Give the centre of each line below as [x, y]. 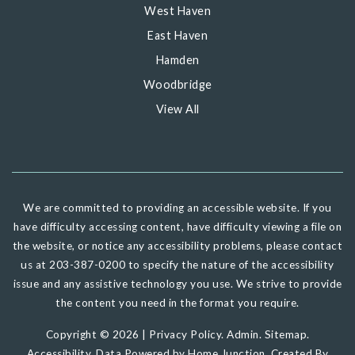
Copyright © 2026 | [97, 334]
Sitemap [285, 334]
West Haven [177, 11]
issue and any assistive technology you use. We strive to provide [177, 284]
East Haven [177, 35]
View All [177, 109]
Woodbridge [177, 84]
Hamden [177, 60]
